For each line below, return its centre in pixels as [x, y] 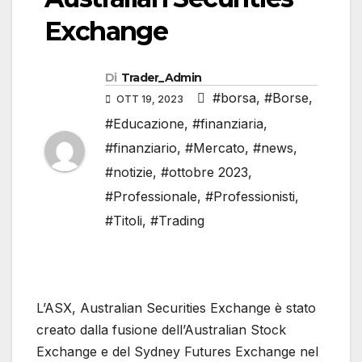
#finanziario [141, 147]
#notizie [129, 172]
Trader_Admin [161, 77]
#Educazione [145, 123]
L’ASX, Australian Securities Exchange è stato [176, 307]
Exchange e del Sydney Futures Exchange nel [177, 351]
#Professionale [151, 196]
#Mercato [215, 147]
